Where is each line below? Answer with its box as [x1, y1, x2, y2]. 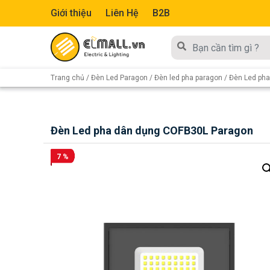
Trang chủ [51, 74, 84, 82]
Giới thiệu [51, 7, 92, 19]
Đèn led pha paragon [154, 74, 222, 82]
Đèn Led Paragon [91, 74, 148, 82]
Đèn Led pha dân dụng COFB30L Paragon [51, 124, 253, 137]
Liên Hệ [105, 7, 139, 19]
